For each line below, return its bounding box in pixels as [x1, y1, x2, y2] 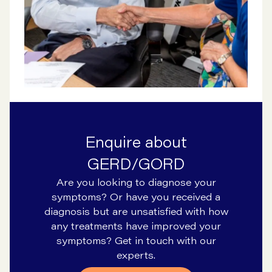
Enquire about [85, 132, 187, 152]
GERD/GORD [87, 154, 185, 174]
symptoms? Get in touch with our [56, 234, 216, 247]
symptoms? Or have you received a [52, 190, 220, 203]
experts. [117, 248, 155, 262]
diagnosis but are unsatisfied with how [44, 205, 228, 218]
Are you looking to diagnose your [56, 175, 216, 189]
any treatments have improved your [51, 219, 221, 233]
